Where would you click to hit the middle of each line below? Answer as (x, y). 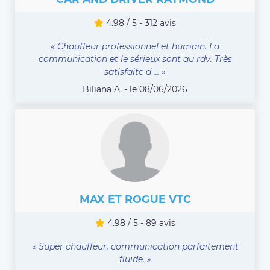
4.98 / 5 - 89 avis (140, 223)
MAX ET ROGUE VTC (135, 199)
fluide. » (135, 259)
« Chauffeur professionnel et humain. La (135, 46)
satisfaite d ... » (135, 71)
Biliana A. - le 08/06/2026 (135, 89)
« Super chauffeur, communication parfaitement (135, 246)
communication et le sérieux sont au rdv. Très (135, 59)
